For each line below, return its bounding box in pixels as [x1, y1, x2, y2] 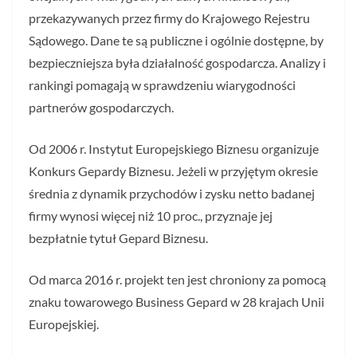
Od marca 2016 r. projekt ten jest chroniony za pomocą [29, 271, 326, 287]
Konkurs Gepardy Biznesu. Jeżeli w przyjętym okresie [29, 163, 318, 178]
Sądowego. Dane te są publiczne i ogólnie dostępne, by [29, 32, 324, 48]
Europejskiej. [29, 316, 99, 331]
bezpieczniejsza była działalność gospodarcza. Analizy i [29, 54, 326, 70]
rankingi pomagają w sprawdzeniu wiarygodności [29, 76, 296, 92]
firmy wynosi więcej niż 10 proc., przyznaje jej [29, 207, 273, 223]
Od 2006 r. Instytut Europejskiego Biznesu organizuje [29, 140, 319, 156]
